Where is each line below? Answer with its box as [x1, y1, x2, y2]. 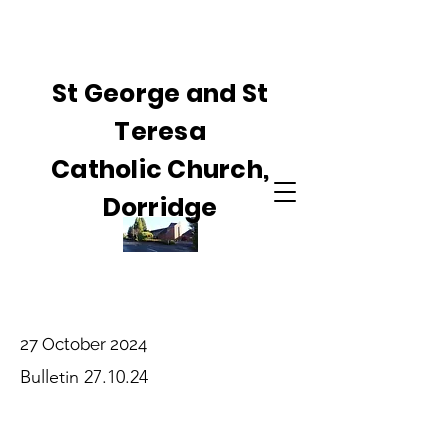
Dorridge [102, 190, 218, 225]
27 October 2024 [20, 334, 147, 354]
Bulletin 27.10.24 [20, 366, 148, 388]
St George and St [52, 76, 268, 111]
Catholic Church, [51, 152, 269, 187]
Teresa [114, 114, 206, 149]
